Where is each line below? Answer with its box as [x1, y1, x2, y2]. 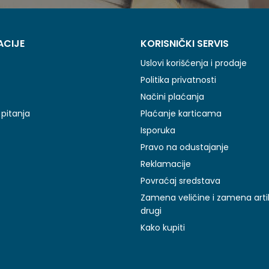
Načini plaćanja [141, 91, 204, 103]
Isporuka [141, 124, 175, 136]
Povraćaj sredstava [141, 175, 220, 187]
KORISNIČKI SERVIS [141, 37, 229, 50]
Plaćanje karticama [141, 107, 222, 119]
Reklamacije [141, 158, 191, 170]
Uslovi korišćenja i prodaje [141, 57, 247, 69]
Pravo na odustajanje [141, 141, 229, 153]
